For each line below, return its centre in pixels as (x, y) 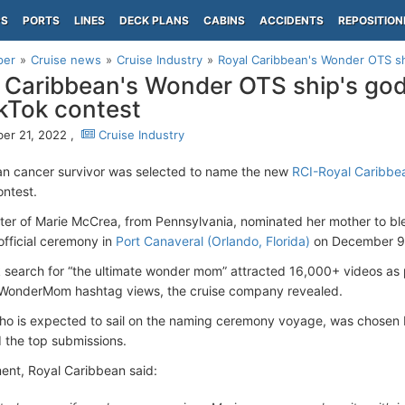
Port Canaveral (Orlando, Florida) (213, 241)
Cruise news (66, 60)
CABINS (224, 20)
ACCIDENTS (292, 20)
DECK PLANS (154, 20)
